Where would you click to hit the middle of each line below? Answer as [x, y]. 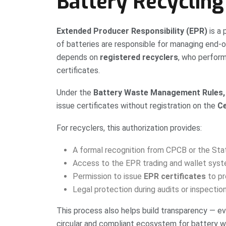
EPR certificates [175, 177]
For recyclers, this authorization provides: [129, 128]
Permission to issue [108, 177]
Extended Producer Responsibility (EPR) [132, 31]
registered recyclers [139, 58]
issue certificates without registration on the [137, 106]
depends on [78, 58]
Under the [75, 93]
